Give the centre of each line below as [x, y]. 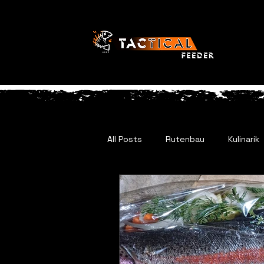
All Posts [125, 139]
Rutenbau [185, 139]
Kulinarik [244, 139]
